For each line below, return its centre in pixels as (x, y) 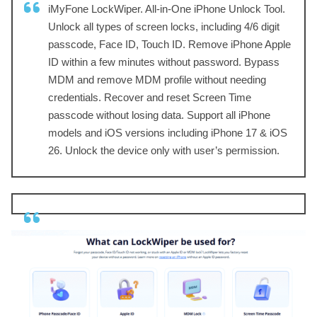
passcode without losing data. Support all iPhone (159, 115)
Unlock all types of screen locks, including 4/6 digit (164, 27)
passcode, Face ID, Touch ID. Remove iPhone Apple (169, 44)
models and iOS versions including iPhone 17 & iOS (168, 133)
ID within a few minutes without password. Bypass (164, 62)
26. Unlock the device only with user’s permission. (164, 150)
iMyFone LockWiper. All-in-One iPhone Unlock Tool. (167, 9)
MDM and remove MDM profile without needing (157, 80)
